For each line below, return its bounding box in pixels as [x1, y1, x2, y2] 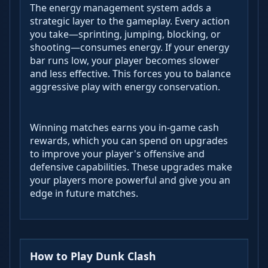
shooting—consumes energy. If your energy [30, 40, 229, 54]
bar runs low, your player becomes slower [30, 53, 220, 67]
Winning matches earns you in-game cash [30, 120, 219, 134]
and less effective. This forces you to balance [30, 66, 231, 80]
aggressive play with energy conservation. [30, 80, 220, 93]
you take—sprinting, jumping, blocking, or [30, 27, 221, 41]
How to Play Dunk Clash [30, 248, 156, 263]
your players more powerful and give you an [30, 173, 230, 187]
